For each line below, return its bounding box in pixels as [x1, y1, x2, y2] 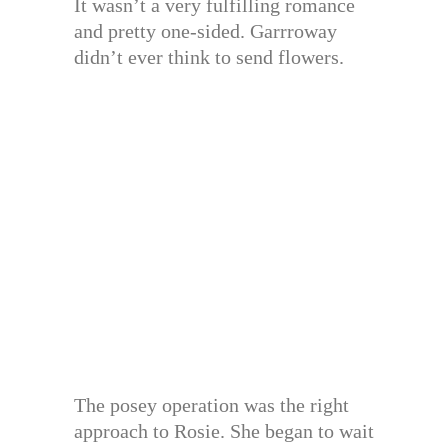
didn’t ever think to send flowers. [74, 46, 344, 69]
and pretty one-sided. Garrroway [74, 20, 337, 43]
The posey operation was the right [74, 394, 349, 417]
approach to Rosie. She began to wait [74, 420, 374, 443]
